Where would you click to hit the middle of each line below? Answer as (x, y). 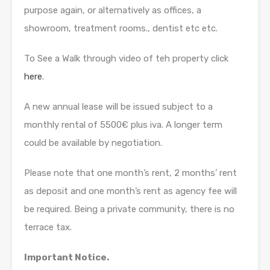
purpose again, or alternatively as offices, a (113, 11)
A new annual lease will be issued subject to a (118, 107)
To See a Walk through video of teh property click (126, 59)
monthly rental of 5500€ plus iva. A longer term (123, 125)
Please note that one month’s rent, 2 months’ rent (130, 173)
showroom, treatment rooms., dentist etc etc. (121, 29)
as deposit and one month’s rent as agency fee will (130, 191)
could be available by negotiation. (93, 143)
